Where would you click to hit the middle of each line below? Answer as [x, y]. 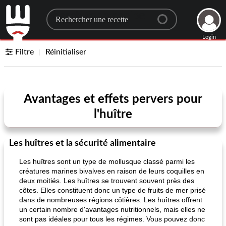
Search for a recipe [96, 16]
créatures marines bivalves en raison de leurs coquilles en [112, 171]
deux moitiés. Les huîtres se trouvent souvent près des [107, 181]
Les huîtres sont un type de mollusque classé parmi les [107, 161]
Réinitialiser [66, 52]
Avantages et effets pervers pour [113, 99]
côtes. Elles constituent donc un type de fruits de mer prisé [112, 190]
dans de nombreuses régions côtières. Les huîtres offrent [111, 200]
